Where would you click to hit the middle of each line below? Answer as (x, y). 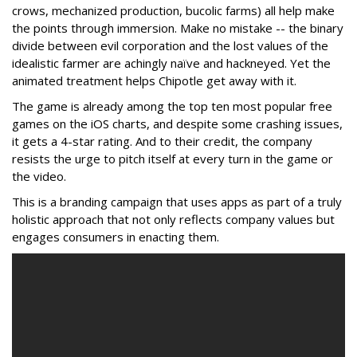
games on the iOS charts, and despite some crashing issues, (177, 123)
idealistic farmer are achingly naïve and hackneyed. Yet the (171, 63)
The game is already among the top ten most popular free (172, 106)
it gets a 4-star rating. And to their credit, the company (162, 141)
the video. (39, 176)
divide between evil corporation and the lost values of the (170, 45)
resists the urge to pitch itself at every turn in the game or (173, 158)
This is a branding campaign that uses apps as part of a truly (177, 201)
